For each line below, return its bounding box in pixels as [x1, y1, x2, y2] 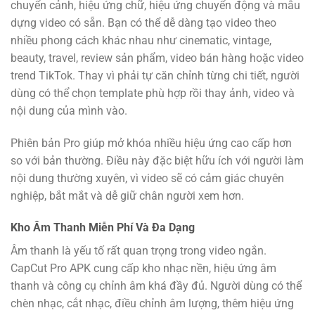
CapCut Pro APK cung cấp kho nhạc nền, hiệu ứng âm [11, 262, 276, 276]
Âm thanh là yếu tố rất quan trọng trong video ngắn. [11, 244, 266, 258]
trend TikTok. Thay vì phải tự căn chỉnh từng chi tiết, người [11, 68, 300, 82]
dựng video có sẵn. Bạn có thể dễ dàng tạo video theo [11, 15, 276, 30]
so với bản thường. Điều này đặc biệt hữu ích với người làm [11, 153, 304, 167]
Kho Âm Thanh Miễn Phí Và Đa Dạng [11, 221, 195, 235]
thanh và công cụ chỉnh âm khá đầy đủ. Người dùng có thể [11, 279, 302, 293]
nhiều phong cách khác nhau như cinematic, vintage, [11, 33, 271, 47]
